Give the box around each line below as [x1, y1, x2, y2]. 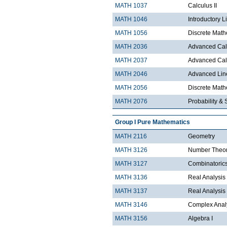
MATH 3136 [115, 174, 147, 181]
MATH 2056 [115, 84, 147, 92]
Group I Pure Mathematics [115, 119, 190, 126]
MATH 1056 [115, 29, 147, 37]
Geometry [188, 133, 215, 140]
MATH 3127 [115, 160, 147, 168]
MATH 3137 [115, 187, 147, 195]
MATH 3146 [115, 201, 147, 209]
